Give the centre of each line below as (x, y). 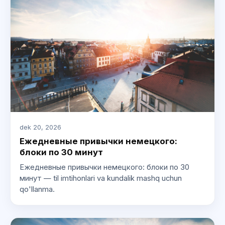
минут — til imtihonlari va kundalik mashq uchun (100, 179)
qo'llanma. (37, 190)
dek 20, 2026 (40, 127)
